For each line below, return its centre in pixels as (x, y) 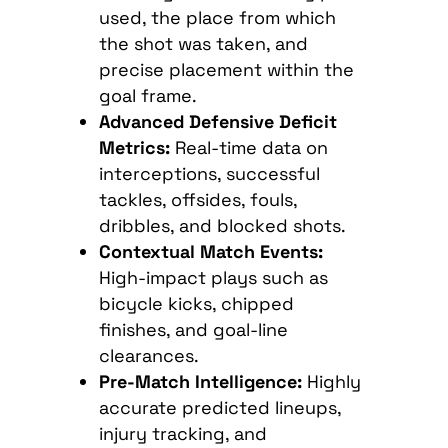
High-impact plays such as (213, 278)
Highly (331, 382)
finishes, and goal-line (193, 330)
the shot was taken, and (203, 44)
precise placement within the (226, 70)
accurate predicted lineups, (219, 408)
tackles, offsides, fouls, (197, 200)
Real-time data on (248, 148)
